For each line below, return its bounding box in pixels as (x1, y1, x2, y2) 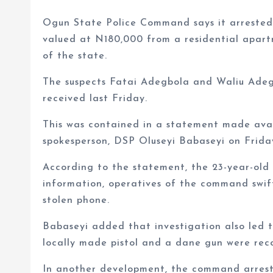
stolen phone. (43, 196, 110, 205)
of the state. (43, 51, 107, 61)
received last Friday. (43, 94, 147, 104)
